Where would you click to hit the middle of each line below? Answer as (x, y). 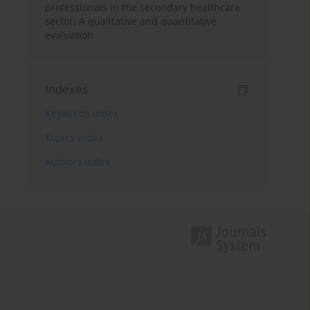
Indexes (67, 89)
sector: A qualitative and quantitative (131, 21)
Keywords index (82, 113)
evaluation (70, 35)
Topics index (74, 137)
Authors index (78, 162)
